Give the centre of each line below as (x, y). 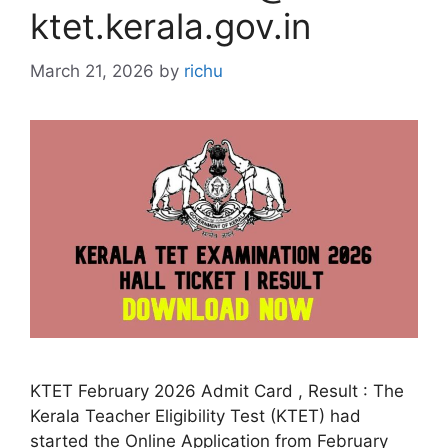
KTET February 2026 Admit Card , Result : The (217, 390)
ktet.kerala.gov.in (170, 26)
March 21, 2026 (92, 70)
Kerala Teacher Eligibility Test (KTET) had (195, 415)
